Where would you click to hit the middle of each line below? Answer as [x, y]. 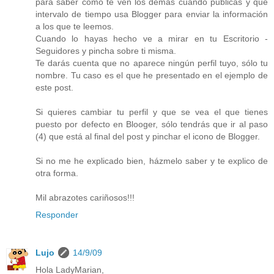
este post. [54, 87]
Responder [57, 214]
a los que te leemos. [75, 26]
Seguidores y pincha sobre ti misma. [106, 50]
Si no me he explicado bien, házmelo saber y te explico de [152, 161]
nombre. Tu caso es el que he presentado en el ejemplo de [152, 75]
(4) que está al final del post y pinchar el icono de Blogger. [148, 136]
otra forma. [57, 173]
